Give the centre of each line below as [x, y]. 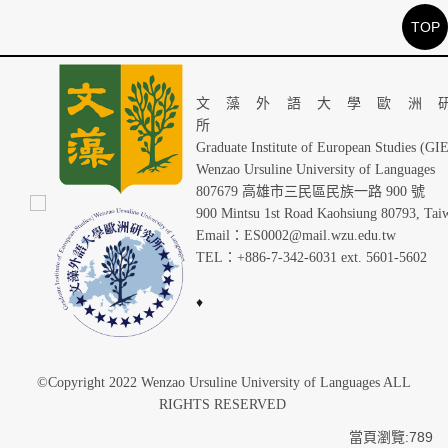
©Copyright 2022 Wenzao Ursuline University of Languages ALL [224, 382]
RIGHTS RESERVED [224, 404]
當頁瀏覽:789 [391, 437]
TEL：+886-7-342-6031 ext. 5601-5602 [311, 257]
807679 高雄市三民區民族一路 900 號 [312, 191]
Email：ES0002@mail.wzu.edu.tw [296, 235]
